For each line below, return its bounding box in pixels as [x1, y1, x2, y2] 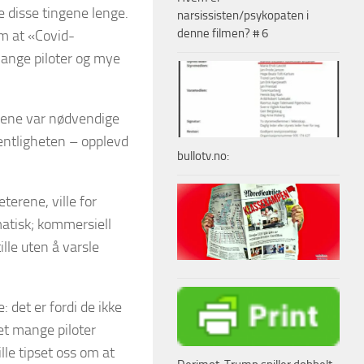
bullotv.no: [177, 148, 229, 163]
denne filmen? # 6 [177, 25, 268, 41]
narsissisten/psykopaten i [177, 7, 309, 23]
